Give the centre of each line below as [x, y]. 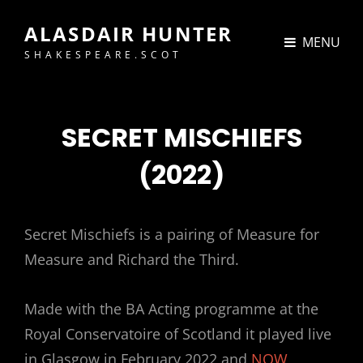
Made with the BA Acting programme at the [171, 309]
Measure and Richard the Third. [132, 259]
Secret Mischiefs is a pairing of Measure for [172, 234]
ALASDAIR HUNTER [129, 34]
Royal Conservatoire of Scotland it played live [178, 334]
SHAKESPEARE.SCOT [103, 55]
